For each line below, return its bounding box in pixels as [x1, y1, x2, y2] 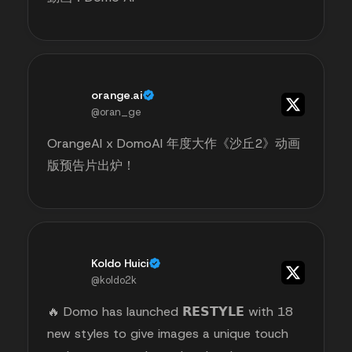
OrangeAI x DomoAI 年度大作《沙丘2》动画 [47, 134, 300, 152]
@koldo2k [91, 273, 137, 288]
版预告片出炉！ [47, 156, 135, 174]
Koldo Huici [91, 255, 148, 270]
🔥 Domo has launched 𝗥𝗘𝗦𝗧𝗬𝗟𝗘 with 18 [47, 302, 293, 320]
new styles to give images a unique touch [47, 324, 288, 342]
